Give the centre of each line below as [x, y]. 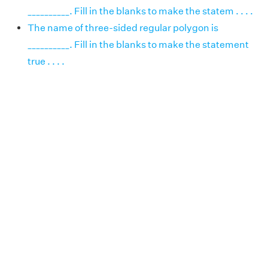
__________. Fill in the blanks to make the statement [138, 44]
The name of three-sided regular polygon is [123, 28]
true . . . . [46, 61]
